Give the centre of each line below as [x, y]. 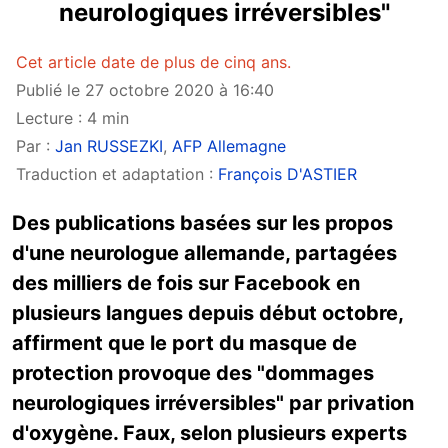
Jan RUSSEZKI [109, 146]
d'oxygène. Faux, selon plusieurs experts [209, 433]
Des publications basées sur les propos [202, 223]
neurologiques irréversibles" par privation [213, 403]
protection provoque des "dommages [193, 373]
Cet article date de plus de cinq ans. [153, 62]
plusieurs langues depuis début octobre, [207, 313]
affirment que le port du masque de [184, 343]
